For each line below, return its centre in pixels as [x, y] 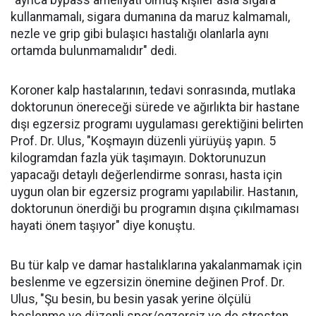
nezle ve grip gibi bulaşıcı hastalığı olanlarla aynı [140, 34]
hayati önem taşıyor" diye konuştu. [103, 226]
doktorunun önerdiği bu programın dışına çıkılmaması [155, 209]
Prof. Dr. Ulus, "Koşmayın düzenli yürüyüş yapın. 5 [143, 141]
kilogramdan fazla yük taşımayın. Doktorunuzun [138, 158]
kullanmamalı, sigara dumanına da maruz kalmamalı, [150, 17]
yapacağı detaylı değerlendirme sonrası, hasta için [146, 175]
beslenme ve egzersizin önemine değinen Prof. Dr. [148, 282]
